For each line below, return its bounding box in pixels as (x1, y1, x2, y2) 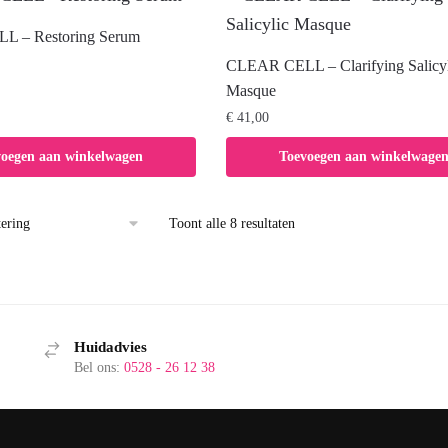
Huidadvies (74, 338, 148, 355)
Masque (225, 81, 276, 99)
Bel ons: (74, 359, 125, 375)
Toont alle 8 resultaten (168, 215, 295, 231)
